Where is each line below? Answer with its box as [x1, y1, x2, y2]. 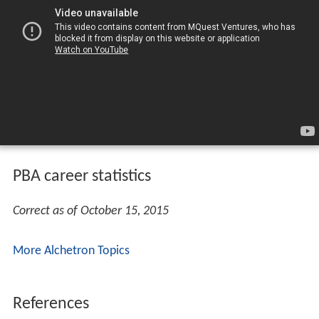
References [12, 295, 89, 313]
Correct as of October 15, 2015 [12, 204, 169, 218]
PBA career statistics [12, 167, 151, 185]
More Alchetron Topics [12, 244, 130, 258]
